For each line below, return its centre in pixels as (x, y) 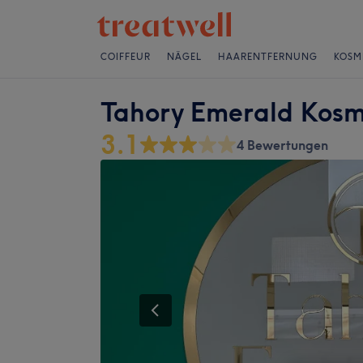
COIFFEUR (126, 57)
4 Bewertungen (282, 145)
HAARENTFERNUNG (268, 57)
